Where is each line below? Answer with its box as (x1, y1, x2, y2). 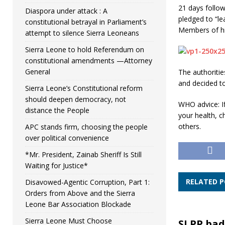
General (25, 67, 50, 76)
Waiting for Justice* (25, 161, 88, 170)
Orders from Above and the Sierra (25, 188, 135, 198)
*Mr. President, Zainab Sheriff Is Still (25, 150, 142, 159)
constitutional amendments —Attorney (25, 56, 152, 65)
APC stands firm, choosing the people (25, 122, 148, 132)
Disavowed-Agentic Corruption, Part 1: (25, 177, 150, 187)
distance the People (25, 105, 89, 115)
